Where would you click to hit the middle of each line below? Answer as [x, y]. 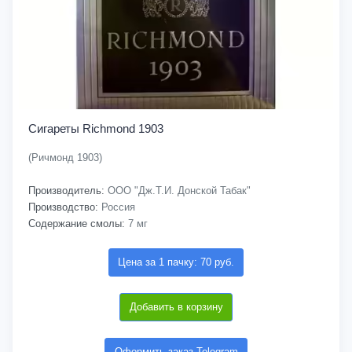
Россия [117, 207]
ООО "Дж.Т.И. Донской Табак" [178, 191]
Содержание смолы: [77, 224]
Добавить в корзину [176, 307]
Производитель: [66, 191]
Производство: [63, 207]
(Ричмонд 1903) [65, 158]
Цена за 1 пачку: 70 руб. [176, 262]
